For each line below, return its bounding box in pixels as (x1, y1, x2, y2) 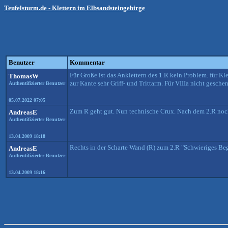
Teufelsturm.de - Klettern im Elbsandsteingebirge (4, 4, 145, 12)
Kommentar (70, 59, 105, 66)
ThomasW (9, 72, 39, 80)
